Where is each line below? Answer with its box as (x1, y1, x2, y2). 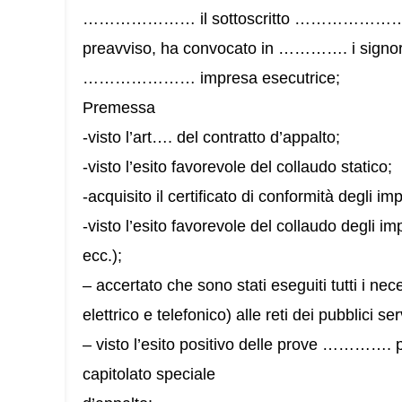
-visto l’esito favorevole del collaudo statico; (83, 158, 392, 176)
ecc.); (83, 247, 122, 265)
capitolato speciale (83, 365, 215, 383)
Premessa (83, 99, 155, 117)
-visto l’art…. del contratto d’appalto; (83, 128, 340, 146)
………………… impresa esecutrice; (83, 69, 340, 87)
